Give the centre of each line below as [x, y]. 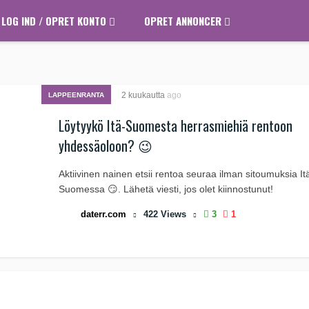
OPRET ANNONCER [184, 21]
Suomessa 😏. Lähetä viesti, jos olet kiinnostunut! [166, 189]
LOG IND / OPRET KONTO [55, 21]
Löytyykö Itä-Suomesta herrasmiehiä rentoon [176, 126]
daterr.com [103, 214]
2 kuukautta [144, 95]
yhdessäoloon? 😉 [106, 146]
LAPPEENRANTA [76, 95]
